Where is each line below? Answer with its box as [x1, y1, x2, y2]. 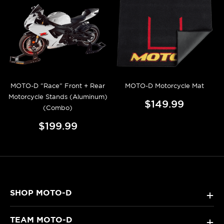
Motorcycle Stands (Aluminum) [8, 92, 107, 100]
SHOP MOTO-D [10, 187, 72, 197]
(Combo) [43, 103, 72, 111]
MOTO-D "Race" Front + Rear [10, 81, 105, 89]
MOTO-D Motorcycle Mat [124, 81, 204, 89]
